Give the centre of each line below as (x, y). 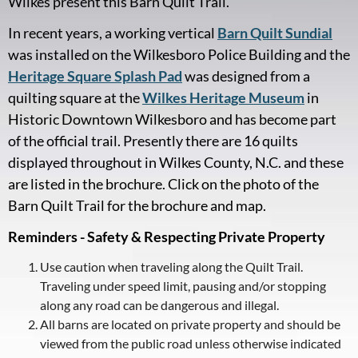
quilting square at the (75, 97)
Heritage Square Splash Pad (95, 76)
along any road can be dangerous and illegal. (159, 304)
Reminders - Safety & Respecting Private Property (167, 236)
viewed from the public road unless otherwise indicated (191, 343)
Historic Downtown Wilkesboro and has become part (172, 119)
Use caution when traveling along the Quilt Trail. (171, 266)
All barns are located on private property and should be (190, 324)
